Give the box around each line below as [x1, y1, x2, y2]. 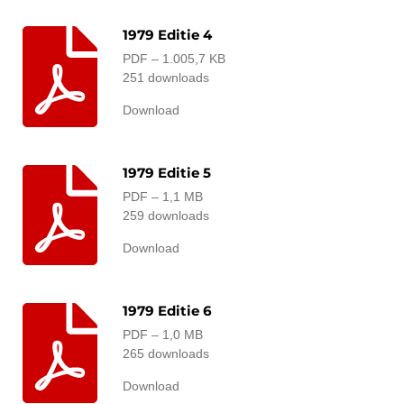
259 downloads [123, 207, 210, 223]
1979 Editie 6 [123, 302, 213, 320]
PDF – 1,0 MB [123, 327, 204, 343]
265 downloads [123, 346, 210, 362]
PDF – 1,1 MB [123, 188, 204, 204]
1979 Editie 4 [123, 25, 213, 43]
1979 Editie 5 [123, 163, 212, 181]
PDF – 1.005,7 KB [123, 50, 226, 66]
